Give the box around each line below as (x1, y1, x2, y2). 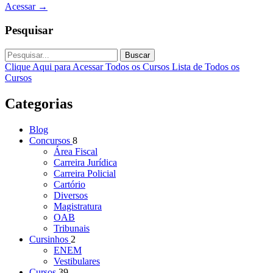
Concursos (29, 135, 73, 146)
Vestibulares (54, 255, 100, 266)
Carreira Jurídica (54, 157, 117, 168)
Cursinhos (29, 233, 71, 244)
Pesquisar (5, 24, 53, 37)
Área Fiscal (54, 146, 97, 157)
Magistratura (54, 200, 102, 211)
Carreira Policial (54, 168, 116, 179)
